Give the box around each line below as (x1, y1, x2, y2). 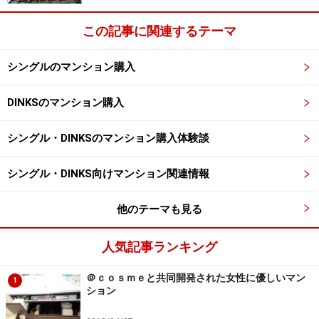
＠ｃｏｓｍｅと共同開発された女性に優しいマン (86, 271, 305, 283)
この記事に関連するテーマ (83, 23, 236, 38)
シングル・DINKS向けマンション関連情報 (7, 167, 209, 180)
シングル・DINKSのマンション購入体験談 (7, 131, 209, 145)
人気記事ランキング (102, 239, 217, 254)
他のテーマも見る (117, 202, 202, 216)
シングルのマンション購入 (7, 60, 135, 73)
